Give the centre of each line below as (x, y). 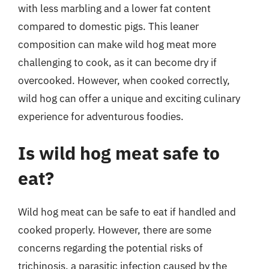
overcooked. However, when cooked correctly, (124, 80)
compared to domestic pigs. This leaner (108, 26)
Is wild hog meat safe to (119, 153)
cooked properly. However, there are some (115, 230)
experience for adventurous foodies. (101, 116)
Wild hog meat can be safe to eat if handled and (127, 212)
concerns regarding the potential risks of (110, 248)
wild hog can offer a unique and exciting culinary (129, 98)
